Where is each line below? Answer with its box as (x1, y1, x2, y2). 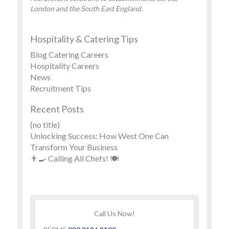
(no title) (30, 120, 60, 129)
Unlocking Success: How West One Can (30, 131, 169, 141)
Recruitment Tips (30, 83, 91, 93)
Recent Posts (30, 103, 84, 114)
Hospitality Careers (30, 61, 99, 71)
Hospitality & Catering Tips (30, 33, 138, 44)
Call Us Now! (94, 209, 135, 218)
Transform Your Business (30, 142, 118, 152)
